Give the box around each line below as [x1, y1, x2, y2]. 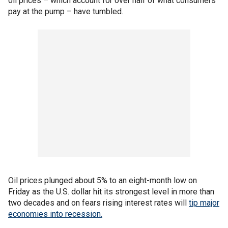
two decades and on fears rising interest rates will [8, 197, 189, 208]
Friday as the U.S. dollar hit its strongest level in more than [8, 186, 214, 196]
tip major [189, 197, 219, 208]
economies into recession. [8, 209, 102, 219]
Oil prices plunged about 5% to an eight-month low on [8, 175, 197, 185]
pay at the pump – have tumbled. [8, 6, 125, 16]
